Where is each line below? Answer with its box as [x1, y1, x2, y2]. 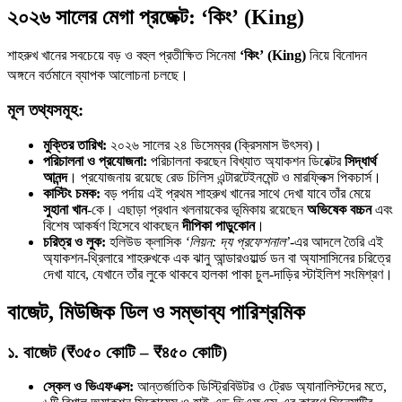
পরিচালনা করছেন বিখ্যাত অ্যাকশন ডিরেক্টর [147, 153, 345, 169]
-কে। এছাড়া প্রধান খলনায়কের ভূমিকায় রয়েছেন [87, 201, 307, 217]
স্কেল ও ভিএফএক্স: [43, 379, 134, 395]
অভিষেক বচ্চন [307, 201, 371, 217]
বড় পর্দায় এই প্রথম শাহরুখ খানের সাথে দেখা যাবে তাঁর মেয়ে [100, 185, 371, 201]
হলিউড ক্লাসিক [106, 233, 185, 249]
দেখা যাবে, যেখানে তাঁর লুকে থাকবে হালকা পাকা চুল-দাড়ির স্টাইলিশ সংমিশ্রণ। [43, 266, 393, 282]
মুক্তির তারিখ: [43, 136, 107, 153]
